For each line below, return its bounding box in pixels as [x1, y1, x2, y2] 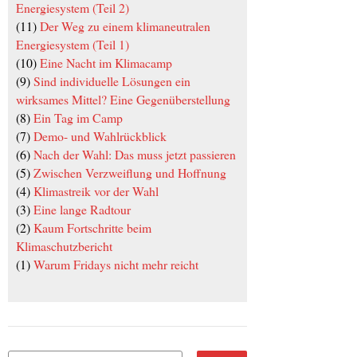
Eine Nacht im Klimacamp [40, 54, 172, 72]
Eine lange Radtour [33, 201, 131, 218]
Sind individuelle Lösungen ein [33, 73, 190, 90]
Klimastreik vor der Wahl [33, 182, 159, 200]
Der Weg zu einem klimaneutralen [40, 18, 210, 35]
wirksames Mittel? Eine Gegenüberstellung [16, 91, 230, 108]
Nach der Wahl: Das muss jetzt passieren [33, 146, 236, 163]
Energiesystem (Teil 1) [16, 36, 129, 53]
